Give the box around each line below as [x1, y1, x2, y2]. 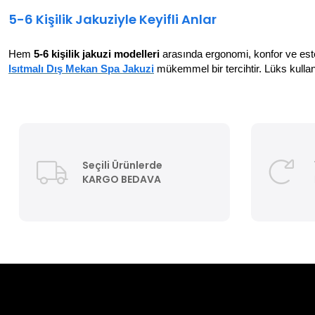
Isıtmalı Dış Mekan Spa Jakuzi [8, 63, 154, 75]
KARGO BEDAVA [82, 172, 161, 186]
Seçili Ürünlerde [82, 157, 162, 172]
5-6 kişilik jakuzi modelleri [34, 48, 160, 60]
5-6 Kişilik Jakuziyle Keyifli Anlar [8, 10, 217, 28]
